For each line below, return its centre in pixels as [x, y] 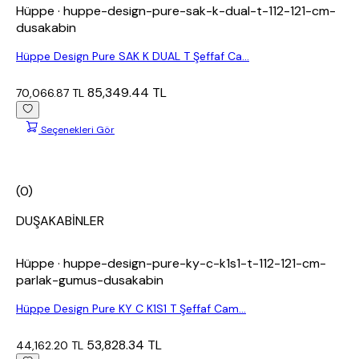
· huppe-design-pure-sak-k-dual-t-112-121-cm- [197, 11]
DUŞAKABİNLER [60, 221]
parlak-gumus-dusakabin [90, 280]
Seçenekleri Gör [78, 130]
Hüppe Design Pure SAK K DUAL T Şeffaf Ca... [133, 56]
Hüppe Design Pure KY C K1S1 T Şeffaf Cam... [131, 309]
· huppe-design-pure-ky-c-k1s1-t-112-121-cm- [192, 264]
